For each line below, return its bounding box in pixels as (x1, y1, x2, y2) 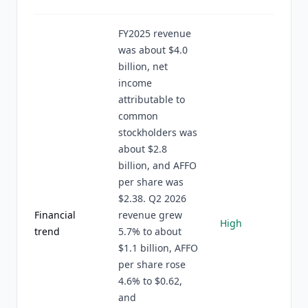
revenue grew (118, 208, 182, 221)
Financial (34, 208, 76, 221)
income (118, 76, 152, 89)
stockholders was (118, 126, 197, 139)
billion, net (118, 60, 168, 73)
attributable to (118, 93, 185, 106)
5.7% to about (118, 225, 181, 238)
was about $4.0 (118, 43, 188, 56)
